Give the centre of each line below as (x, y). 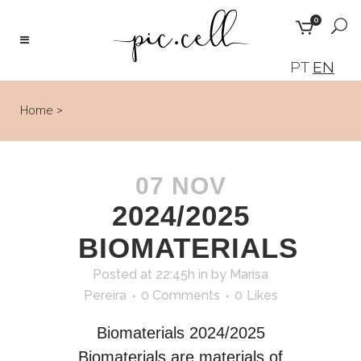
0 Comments (180, 295)
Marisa (249, 274)
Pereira (105, 295)
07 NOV (180, 186)
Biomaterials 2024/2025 (180, 333)
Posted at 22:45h (144, 274)
